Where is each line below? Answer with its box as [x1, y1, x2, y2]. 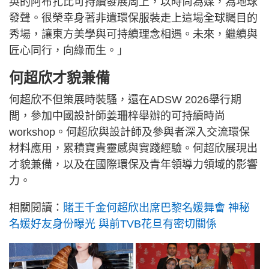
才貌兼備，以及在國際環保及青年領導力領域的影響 [9, 159, 258, 171]
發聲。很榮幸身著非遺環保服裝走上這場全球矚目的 [9, 12, 258, 25]
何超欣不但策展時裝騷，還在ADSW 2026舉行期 [9, 94, 241, 106]
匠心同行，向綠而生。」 [9, 44, 128, 57]
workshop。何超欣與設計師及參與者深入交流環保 [9, 126, 250, 139]
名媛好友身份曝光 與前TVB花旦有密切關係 [9, 218, 217, 231]
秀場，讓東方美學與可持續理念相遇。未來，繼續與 [9, 28, 258, 41]
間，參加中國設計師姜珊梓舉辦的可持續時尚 [9, 110, 225, 122]
